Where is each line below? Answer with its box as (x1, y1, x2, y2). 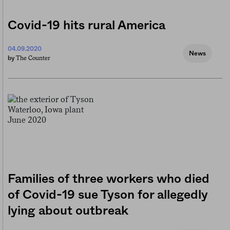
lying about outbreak (8, 205, 128, 218)
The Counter (16, 54, 50, 62)
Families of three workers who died (8, 173, 209, 186)
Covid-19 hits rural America (8, 20, 165, 32)
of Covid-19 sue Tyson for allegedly (8, 189, 208, 202)
